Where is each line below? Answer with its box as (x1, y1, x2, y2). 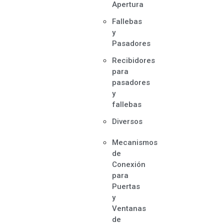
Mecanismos (112, 138, 158, 147)
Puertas (112, 182, 140, 191)
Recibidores (112, 56, 155, 65)
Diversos (112, 117, 143, 126)
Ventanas (112, 204, 146, 213)
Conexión (112, 160, 146, 169)
